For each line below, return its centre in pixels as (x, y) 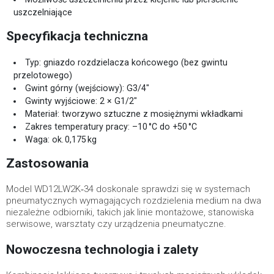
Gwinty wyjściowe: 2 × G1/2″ (81, 101)
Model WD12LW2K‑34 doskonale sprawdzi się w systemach (128, 189)
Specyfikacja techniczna (77, 36)
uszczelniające (43, 12)
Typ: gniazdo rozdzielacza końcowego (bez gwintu (127, 62)
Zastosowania (47, 163)
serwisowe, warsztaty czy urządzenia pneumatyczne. (116, 224)
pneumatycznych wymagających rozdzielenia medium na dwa (134, 201)
